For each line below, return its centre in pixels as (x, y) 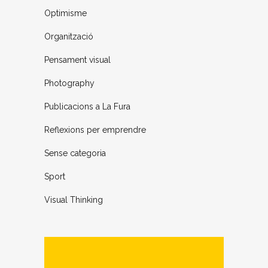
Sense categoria (75, 153)
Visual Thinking (74, 200)
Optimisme (66, 13)
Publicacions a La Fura (87, 107)
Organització (69, 37)
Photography (69, 83)
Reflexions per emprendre (95, 130)
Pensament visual (77, 60)
